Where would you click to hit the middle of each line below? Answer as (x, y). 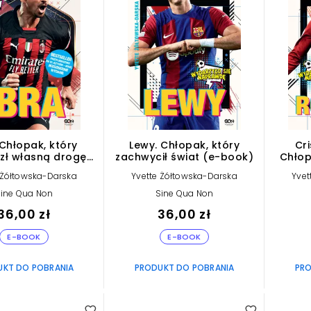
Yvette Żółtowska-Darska (184, 176)
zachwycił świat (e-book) (184, 157)
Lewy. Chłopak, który (184, 145)
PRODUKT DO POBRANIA (184, 267)
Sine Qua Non (184, 193)
